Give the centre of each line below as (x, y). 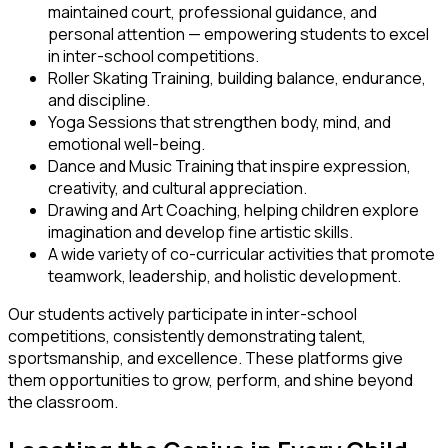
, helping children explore (328, 210)
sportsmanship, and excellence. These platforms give (205, 358)
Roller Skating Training (129, 78)
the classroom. (63, 402)
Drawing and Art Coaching (142, 210)
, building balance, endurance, (318, 78)
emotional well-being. (126, 144)
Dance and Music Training (141, 166)
